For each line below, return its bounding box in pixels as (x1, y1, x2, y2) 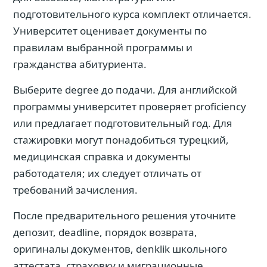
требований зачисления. (13, 183, 138, 197)
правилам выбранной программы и (13, 41, 193, 54)
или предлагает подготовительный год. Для (13, 116, 232, 130)
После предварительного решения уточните (13, 209, 236, 222)
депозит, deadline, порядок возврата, (13, 225, 197, 239)
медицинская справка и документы (13, 150, 191, 163)
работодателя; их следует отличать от (13, 166, 201, 180)
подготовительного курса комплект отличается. (13, 7, 252, 21)
